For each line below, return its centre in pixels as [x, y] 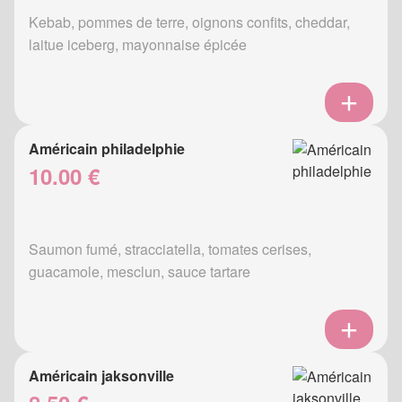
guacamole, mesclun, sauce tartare [140, 272]
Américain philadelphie [107, 149]
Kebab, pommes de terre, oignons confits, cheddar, [189, 22]
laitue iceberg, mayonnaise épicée [138, 45]
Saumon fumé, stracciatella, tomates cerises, [170, 249]
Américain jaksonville [101, 376]
